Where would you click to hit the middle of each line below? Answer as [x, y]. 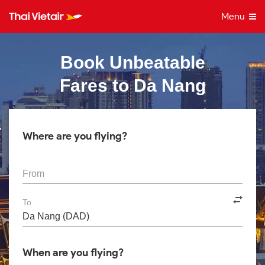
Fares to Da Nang [132, 85]
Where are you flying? [75, 136]
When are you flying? [73, 253]
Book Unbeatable [132, 62]
